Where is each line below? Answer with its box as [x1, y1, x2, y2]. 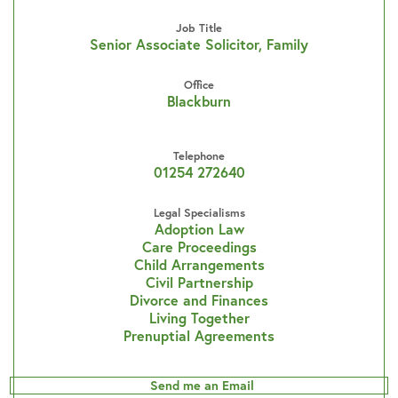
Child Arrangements [133, 254, 265, 274]
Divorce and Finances [130, 290, 268, 309]
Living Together [148, 307, 250, 327]
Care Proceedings [141, 236, 257, 256]
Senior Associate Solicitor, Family [90, 34, 308, 53]
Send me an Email [149, 376, 254, 394]
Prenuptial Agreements [123, 325, 275, 345]
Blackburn [167, 91, 231, 110]
